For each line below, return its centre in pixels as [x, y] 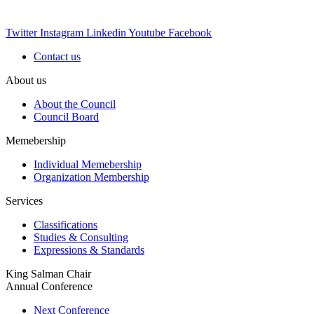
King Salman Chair [48, 274]
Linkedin [106, 33]
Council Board [66, 117]
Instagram [62, 33]
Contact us [57, 57]
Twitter [21, 33]
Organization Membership [91, 177]
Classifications [66, 225]
